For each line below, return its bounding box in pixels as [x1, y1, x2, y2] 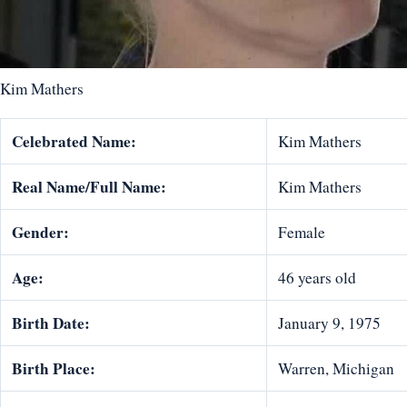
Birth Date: [12, 311, 90, 334]
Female [278, 221, 325, 243]
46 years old [278, 266, 356, 288]
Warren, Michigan [278, 357, 394, 379]
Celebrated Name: [12, 129, 136, 153]
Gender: [12, 220, 69, 243]
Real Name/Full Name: [12, 174, 166, 198]
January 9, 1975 [278, 312, 381, 333]
